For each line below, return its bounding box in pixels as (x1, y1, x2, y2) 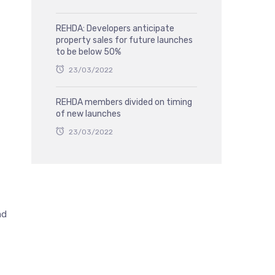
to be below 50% (56, 47, 121, 57)
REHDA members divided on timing (56, 97, 192, 107)
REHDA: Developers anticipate (56, 23, 174, 34)
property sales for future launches (56, 35, 193, 45)
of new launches (56, 109, 121, 119)
